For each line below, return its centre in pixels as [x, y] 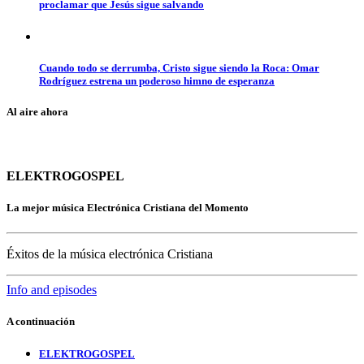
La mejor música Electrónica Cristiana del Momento [128, 207]
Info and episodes [52, 290]
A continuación [41, 322]
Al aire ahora [37, 112]
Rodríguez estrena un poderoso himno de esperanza [157, 81]
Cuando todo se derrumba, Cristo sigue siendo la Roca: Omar [179, 68]
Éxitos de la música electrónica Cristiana [110, 254]
